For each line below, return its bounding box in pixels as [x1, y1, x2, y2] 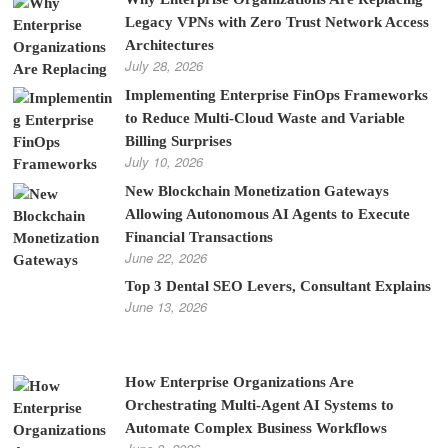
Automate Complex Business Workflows [124, 420, 387, 436]
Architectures [124, 37, 214, 53]
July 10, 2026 [124, 151, 203, 171]
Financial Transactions [124, 228, 273, 245]
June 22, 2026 [124, 247, 207, 267]
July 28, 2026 [124, 56, 203, 75]
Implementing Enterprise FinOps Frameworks [124, 86, 428, 103]
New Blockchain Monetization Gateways [124, 182, 389, 199]
